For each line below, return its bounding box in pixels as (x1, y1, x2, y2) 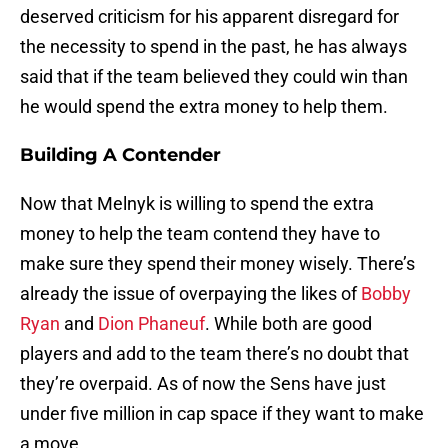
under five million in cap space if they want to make (20, 403, 424, 425)
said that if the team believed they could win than (20, 66, 408, 88)
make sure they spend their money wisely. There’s (20, 253, 415, 275)
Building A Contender (20, 144, 221, 167)
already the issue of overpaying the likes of (20, 283, 357, 305)
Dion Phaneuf (98, 313, 205, 335)
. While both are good (205, 313, 372, 335)
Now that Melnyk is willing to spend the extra (20, 193, 374, 215)
